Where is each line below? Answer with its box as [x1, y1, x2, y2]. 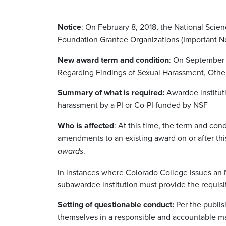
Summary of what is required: [58, 86, 164, 98]
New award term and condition [58, 53, 169, 66]
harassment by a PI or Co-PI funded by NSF [58, 99, 208, 110]
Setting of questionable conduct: [58, 198, 174, 210]
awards [58, 146, 83, 156]
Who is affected [58, 119, 114, 131]
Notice [58, 21, 81, 33]
